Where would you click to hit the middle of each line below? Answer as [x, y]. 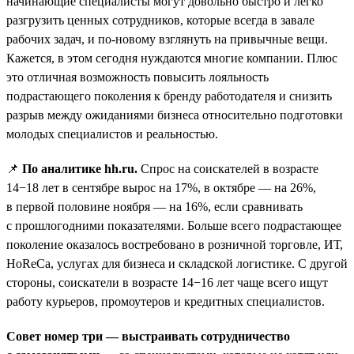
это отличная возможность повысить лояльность [137, 77]
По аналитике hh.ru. [81, 168]
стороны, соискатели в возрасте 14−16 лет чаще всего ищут [167, 282]
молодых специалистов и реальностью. [112, 134]
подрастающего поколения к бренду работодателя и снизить [169, 96]
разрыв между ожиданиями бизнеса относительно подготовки [175, 115]
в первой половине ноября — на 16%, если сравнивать [154, 206]
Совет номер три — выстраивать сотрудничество [148, 336]
